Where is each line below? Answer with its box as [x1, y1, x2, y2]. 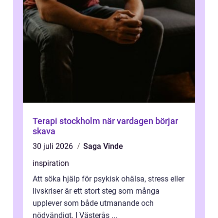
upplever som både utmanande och [33, 199, 154, 208]
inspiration [33, 159, 69, 168]
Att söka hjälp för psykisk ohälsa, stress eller [33, 174, 184, 184]
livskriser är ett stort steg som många [33, 186, 160, 196]
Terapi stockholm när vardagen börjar [33, 116, 102, 127]
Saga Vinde [83, 142, 123, 151]
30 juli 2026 [33, 142, 75, 151]
